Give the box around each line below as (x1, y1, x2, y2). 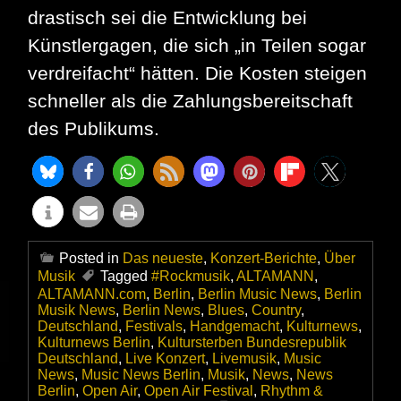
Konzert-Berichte (210, 251, 317, 267)
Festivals (125, 319, 183, 335)
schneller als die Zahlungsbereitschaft (28, 90, 353, 112)
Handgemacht (190, 319, 279, 335)
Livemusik (212, 351, 277, 367)
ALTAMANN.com (38, 286, 146, 303)
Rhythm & (260, 383, 323, 399)
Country (252, 303, 301, 319)
